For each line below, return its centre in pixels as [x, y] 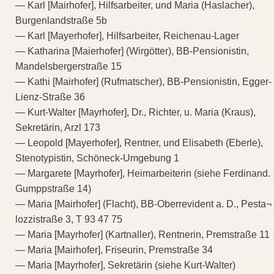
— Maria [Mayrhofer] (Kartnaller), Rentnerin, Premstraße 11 [143, 234]
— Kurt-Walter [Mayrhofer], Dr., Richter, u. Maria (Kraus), [135, 112]
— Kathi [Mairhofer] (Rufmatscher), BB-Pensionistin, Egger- [143, 81]
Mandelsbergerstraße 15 [68, 66]
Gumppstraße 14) [53, 188]
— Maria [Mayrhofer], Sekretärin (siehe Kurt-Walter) [125, 265]
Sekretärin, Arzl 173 [58, 127]
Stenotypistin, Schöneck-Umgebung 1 [97, 158]
